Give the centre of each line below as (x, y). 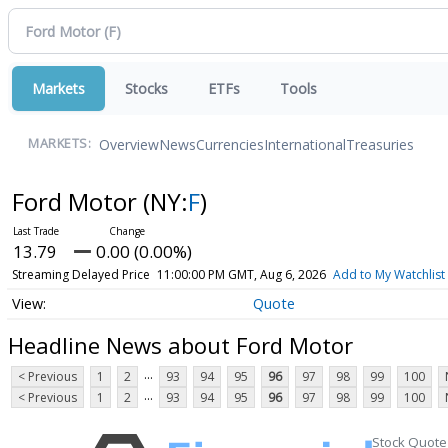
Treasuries (380, 144)
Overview (129, 144)
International (305, 144)
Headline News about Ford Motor (180, 344)
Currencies (230, 144)
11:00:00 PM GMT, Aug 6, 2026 (241, 274)
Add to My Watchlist (388, 274)
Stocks (146, 88)
